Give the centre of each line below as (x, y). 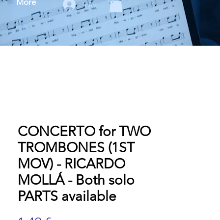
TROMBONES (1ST (76, 148)
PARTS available (67, 196)
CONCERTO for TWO (84, 131)
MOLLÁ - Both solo (76, 180)
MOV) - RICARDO (71, 164)
